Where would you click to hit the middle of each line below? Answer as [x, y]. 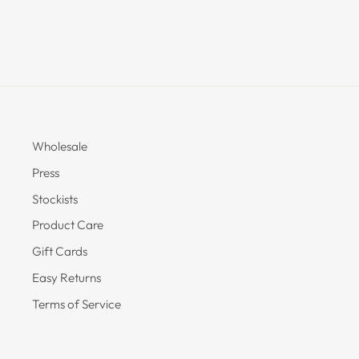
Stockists [55, 199]
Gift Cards [60, 252]
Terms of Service [77, 304]
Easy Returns [67, 277]
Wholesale [60, 146]
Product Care [68, 225]
